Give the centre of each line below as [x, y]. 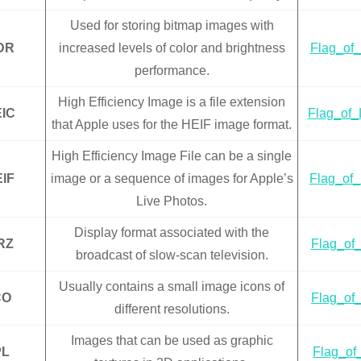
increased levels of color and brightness [172, 48]
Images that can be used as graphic [172, 341]
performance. [172, 71]
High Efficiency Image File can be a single [172, 156]
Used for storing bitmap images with [172, 26]
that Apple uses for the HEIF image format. [172, 125]
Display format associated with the [172, 233]
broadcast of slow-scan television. [172, 255]
